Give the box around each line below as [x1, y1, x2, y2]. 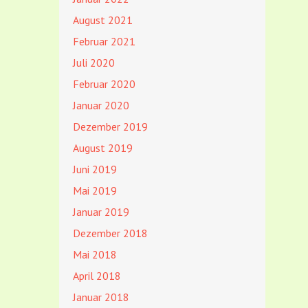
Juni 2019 [73, 162, 117, 176]
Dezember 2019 [73, 120, 148, 133]
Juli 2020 [73, 56, 115, 69]
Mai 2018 [73, 247, 117, 261]
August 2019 [73, 141, 133, 155]
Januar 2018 [73, 290, 129, 304]
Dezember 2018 [73, 226, 148, 240]
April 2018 [73, 269, 121, 283]
